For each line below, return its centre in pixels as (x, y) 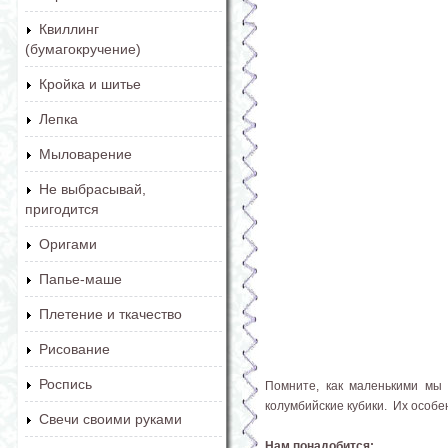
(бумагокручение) (83, 49)
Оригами (68, 244)
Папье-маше (80, 279)
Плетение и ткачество (110, 314)
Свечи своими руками (110, 419)
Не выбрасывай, (92, 189)
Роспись (65, 384)
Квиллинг (69, 29)
